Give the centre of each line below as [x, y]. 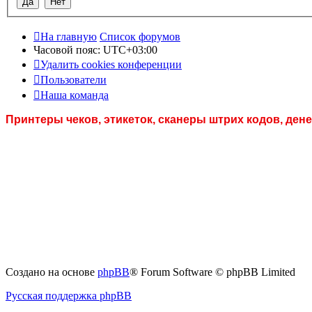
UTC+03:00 [130, 50]
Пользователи [73, 80]
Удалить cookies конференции [111, 65]
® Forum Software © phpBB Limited [212, 272]
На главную [69, 37]
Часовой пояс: [68, 50]
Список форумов [140, 37]
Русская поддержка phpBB [69, 296]
